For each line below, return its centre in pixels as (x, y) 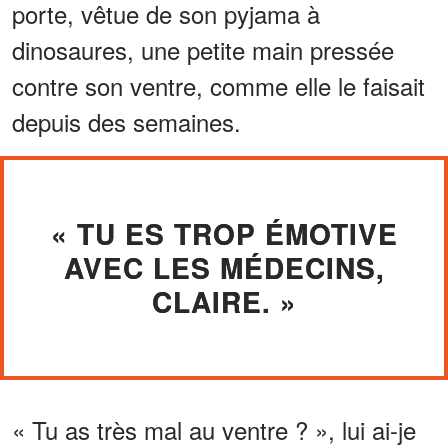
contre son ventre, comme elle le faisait (218, 86)
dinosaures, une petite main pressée (203, 50)
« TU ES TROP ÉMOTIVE (224, 234)
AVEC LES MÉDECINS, (224, 268)
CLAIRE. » (224, 302)
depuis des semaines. (126, 122)
